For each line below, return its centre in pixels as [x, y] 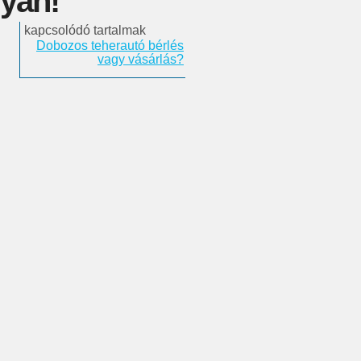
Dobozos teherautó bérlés [110, 46]
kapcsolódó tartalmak [85, 30]
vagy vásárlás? [141, 59]
